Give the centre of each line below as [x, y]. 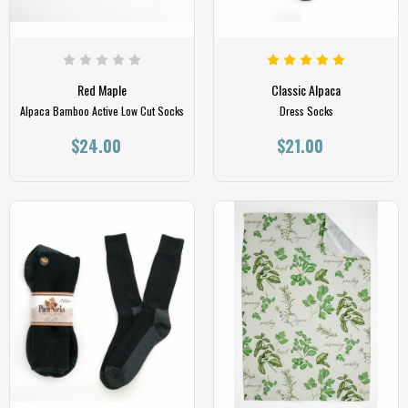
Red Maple [102, 90]
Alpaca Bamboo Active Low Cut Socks [102, 111]
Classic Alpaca [306, 90]
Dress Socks [306, 111]
